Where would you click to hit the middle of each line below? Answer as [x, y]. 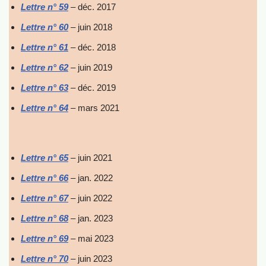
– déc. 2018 [92, 47]
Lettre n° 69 [45, 238]
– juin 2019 [90, 67]
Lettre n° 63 [45, 88]
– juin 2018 [90, 27]
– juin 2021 [90, 158]
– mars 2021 [94, 108]
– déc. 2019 [92, 88]
